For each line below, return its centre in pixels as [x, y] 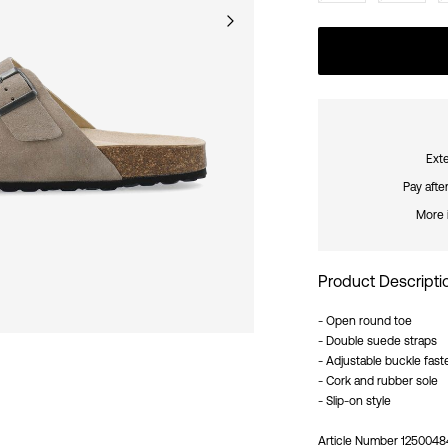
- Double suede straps [377, 340]
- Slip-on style [354, 400]
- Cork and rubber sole [378, 380]
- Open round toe [365, 320]
